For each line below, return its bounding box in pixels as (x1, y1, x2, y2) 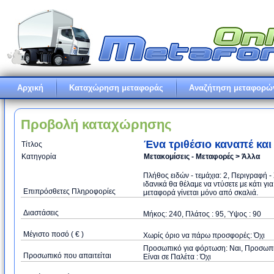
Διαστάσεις (23, 209, 59, 217)
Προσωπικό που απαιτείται (23, 251, 111, 260)
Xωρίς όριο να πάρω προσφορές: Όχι (143, 231, 265, 240)
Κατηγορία (21, 152, 56, 161)
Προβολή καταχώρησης (21, 117, 171, 132)
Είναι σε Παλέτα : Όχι (143, 253, 211, 261)
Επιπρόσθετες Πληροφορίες (23, 187, 116, 196)
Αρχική (17, 83, 43, 92)
